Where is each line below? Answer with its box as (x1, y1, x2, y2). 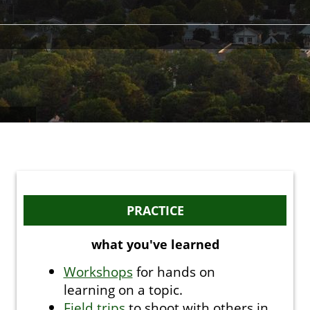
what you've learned (91, 236, 219, 253)
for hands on (132, 262, 215, 281)
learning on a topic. (63, 280, 183, 299)
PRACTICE (126, 202, 184, 219)
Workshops (63, 262, 133, 281)
